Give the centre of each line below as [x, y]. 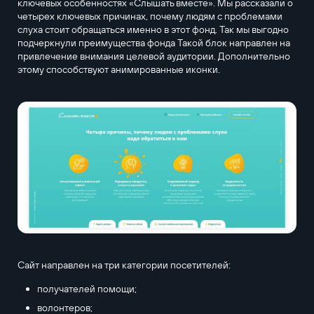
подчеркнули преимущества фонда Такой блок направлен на [153, 42]
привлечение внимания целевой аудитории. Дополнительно [153, 56]
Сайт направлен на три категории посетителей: [127, 265]
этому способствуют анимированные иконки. [118, 69]
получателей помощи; [87, 288]
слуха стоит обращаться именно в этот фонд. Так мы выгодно [153, 29]
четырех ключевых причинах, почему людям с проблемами [150, 16]
